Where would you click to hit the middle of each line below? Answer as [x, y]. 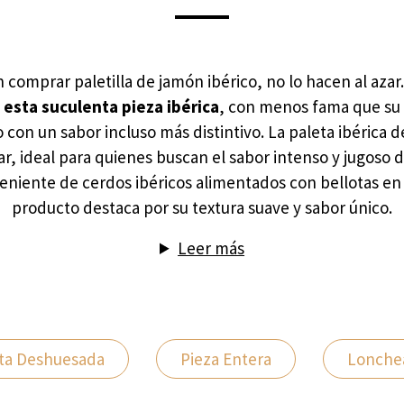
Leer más [211, 248]
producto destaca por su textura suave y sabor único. [202, 207]
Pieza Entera [226, 359]
